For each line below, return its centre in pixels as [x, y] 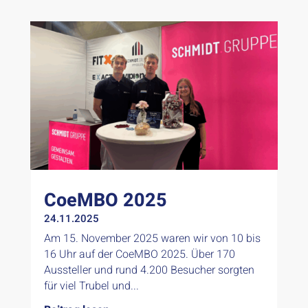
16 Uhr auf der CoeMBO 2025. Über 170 [139, 255]
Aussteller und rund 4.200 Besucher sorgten [149, 271]
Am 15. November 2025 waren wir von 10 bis [152, 239]
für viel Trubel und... [91, 286]
